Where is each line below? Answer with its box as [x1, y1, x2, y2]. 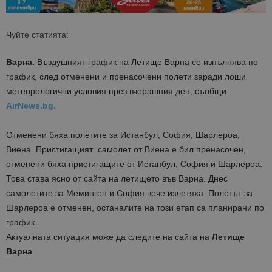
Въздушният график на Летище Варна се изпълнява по [35, 57, 258, 67]
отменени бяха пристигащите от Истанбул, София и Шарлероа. [6, 159, 262, 169]
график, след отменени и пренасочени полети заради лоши [6, 72, 246, 82]
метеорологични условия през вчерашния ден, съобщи [6, 86, 226, 97]
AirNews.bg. [6, 101, 56, 111]
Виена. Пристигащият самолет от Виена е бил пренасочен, [6, 144, 246, 155]
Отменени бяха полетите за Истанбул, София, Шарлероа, [6, 130, 240, 140]
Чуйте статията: [6, 30, 69, 40]
